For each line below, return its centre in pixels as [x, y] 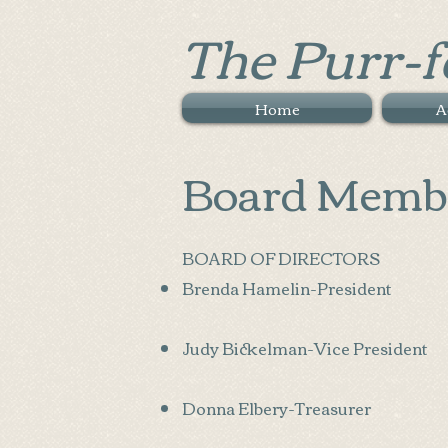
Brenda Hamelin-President [287, 288]
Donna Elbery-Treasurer [276, 408]
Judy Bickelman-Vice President [305, 348]
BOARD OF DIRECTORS [281, 258]
